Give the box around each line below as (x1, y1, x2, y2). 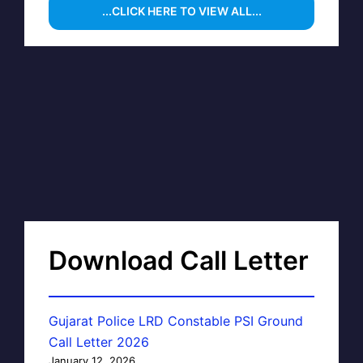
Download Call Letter (49, 244, 309, 276)
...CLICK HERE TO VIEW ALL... (101, 3, 262, 18)
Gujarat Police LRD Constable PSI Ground (49, 312, 303, 329)
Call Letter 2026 (49, 333, 149, 350)
